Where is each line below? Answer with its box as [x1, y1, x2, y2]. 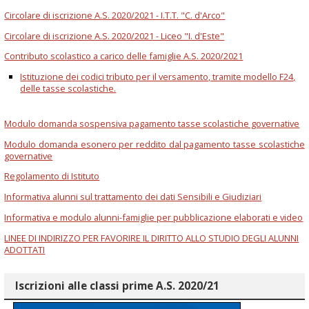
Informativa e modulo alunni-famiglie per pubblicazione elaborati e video [4, 211, 303, 224]
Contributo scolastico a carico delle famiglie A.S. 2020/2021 [4, 50, 243, 63]
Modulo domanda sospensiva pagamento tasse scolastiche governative [4, 117, 300, 130]
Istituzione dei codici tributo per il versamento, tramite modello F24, [20, 70, 296, 83]
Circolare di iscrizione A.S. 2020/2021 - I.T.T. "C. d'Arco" [4, 8, 226, 21]
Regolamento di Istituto [4, 170, 100, 183]
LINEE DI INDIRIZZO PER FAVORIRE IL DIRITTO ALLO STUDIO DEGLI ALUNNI [4, 231, 299, 244]
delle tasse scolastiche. [20, 82, 117, 95]
